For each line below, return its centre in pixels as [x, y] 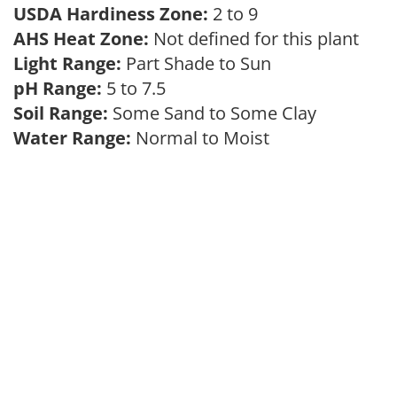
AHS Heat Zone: [81, 39]
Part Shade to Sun [201, 63]
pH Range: [58, 88]
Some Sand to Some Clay [217, 113]
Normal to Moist [205, 138]
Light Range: [67, 63]
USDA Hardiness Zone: [111, 14]
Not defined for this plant [258, 39]
